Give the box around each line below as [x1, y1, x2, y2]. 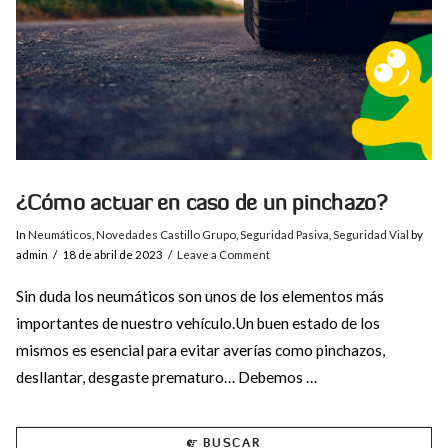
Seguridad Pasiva [239, 228, 329, 242]
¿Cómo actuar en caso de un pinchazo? [15, 188, 388, 216]
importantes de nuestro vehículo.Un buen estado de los [15, 313, 380, 332]
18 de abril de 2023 [62, 248, 164, 262]
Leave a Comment [177, 248, 271, 262]
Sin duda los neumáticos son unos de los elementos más [15, 286, 384, 305]
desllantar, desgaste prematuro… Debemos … [15, 367, 317, 386]
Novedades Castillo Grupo [95, 228, 236, 242]
